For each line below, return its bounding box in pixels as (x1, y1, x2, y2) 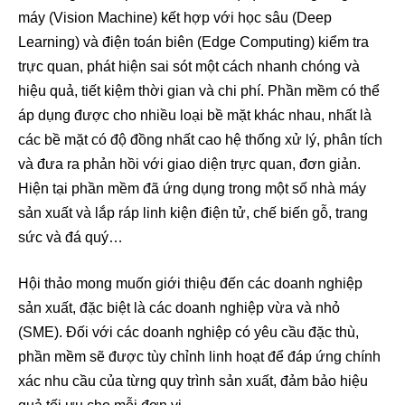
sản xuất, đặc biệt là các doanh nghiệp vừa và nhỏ (18, 300, 340, 316)
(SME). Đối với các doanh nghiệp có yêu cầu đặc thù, (18, 325, 359, 341)
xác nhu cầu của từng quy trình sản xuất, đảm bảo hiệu (18, 373, 368, 390)
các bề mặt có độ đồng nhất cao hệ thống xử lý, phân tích (18, 132, 382, 148)
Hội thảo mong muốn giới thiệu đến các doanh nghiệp (18, 276, 363, 292)
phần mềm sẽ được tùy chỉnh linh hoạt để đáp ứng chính (18, 349, 381, 365)
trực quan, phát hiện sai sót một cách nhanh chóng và (18, 59, 360, 75)
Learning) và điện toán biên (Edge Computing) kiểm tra (18, 34, 369, 51)
